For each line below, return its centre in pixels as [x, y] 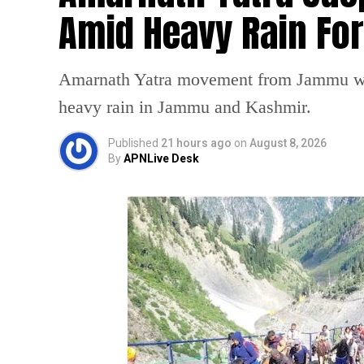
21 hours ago [196, 143]
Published [133, 143]
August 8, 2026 [288, 143]
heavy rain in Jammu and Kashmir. [185, 107]
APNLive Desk [161, 158]
